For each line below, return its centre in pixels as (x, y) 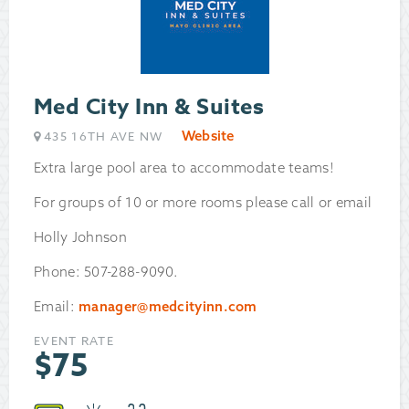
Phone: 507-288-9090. (106, 272)
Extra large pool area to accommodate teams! (184, 168)
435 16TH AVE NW (104, 136)
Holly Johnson (80, 237)
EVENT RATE (74, 341)
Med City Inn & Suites (149, 108)
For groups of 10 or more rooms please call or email (203, 203)
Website (208, 136)
